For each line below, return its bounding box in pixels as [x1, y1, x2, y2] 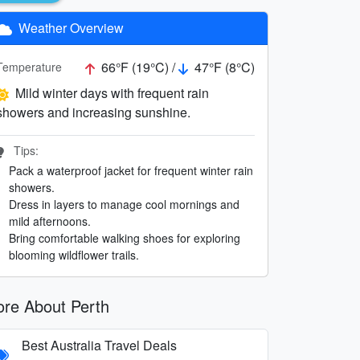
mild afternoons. [9, 212, 91, 229]
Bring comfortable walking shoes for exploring [9, 229, 240, 246]
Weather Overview [15, 18, 124, 37]
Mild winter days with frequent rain [15, 83, 209, 102]
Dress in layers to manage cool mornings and [9, 195, 239, 212]
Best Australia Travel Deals [22, 335, 177, 354]
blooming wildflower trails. [9, 246, 139, 263]
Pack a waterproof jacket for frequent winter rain [9, 162, 253, 178]
